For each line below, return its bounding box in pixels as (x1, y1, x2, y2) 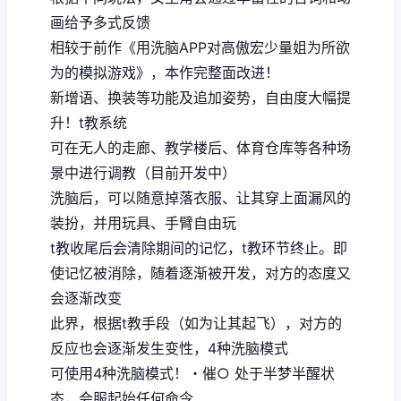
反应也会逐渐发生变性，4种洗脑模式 (50, 338, 288, 357)
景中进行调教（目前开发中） (50, 163, 236, 182)
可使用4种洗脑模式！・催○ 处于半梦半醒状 (50, 363, 335, 382)
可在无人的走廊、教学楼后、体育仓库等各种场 (50, 138, 351, 157)
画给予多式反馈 (50, 13, 150, 31)
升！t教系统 (50, 113, 127, 132)
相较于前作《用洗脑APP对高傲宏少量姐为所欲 (50, 38, 350, 56)
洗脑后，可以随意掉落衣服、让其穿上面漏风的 (50, 188, 351, 207)
